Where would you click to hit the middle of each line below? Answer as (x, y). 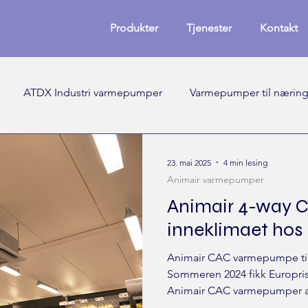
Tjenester (209, 28)
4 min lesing (245, 162)
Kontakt (279, 28)
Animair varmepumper (216, 179)
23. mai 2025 (189, 162)
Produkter (134, 28)
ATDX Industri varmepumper (93, 92)
